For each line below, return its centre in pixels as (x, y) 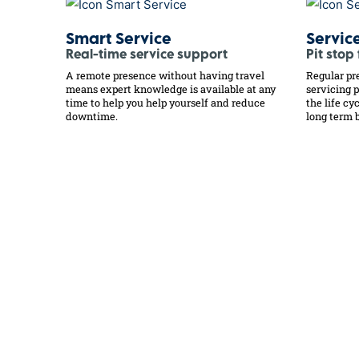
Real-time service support (147, 56)
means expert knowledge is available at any (171, 89)
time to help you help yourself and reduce (165, 103)
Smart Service (119, 41)
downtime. (92, 117)
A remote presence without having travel (165, 76)
